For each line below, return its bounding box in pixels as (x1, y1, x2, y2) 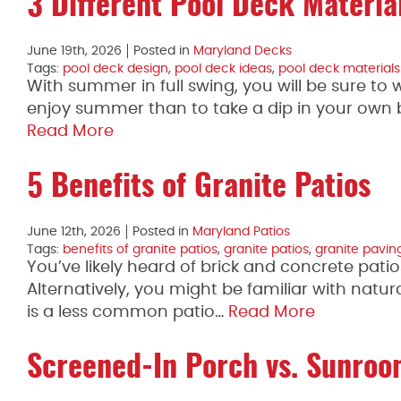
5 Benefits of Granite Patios (27, 173, 371, 203)
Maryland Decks (193, 45, 292, 57)
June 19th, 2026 (27, 45, 122, 57)
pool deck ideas (175, 63, 272, 75)
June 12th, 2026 (27, 226, 121, 238)
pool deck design (63, 63, 168, 75)
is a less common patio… (27, 304, 228, 320)
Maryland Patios (192, 226, 290, 238)
